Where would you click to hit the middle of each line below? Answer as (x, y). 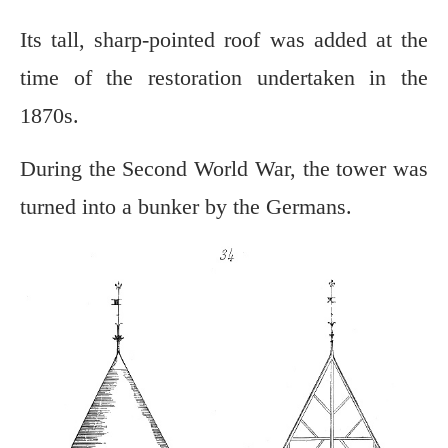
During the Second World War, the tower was (224, 169)
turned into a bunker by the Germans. (186, 207)
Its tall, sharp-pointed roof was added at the (224, 40)
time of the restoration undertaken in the (224, 78)
